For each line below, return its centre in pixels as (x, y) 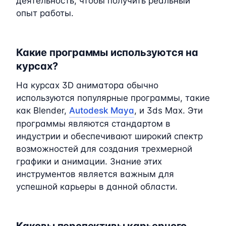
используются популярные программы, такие (113, 98)
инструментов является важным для (95, 174)
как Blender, (43, 110)
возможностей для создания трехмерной (104, 149)
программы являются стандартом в (93, 123)
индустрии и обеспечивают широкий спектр (109, 136)
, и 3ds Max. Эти (168, 110)
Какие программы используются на (107, 52)
